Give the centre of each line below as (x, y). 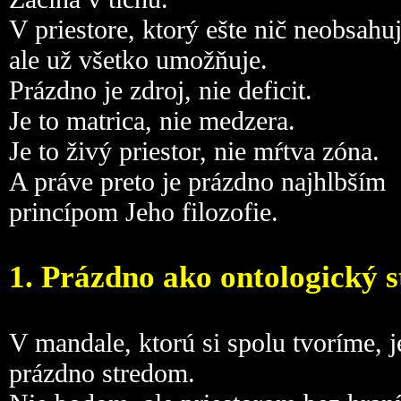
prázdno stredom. (102, 373)
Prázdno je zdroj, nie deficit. (161, 90)
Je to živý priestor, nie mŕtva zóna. (194, 151)
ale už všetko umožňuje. (138, 60)
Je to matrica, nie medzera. (152, 120)
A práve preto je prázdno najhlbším (197, 181)
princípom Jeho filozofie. (144, 212)
